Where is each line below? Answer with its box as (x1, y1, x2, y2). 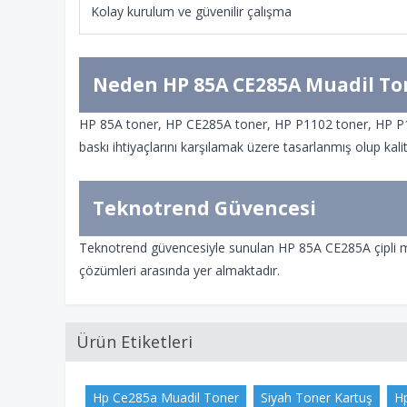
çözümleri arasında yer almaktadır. (79, 262, 280, 279)
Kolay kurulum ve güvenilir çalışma (91, 3, 292, 20)
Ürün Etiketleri (76, 331, 193, 352)
